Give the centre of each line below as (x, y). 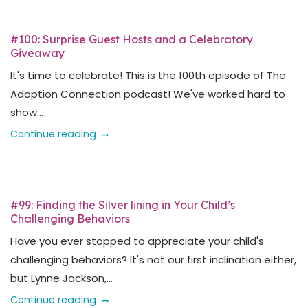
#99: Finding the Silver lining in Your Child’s (123, 205)
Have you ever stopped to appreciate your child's (137, 241)
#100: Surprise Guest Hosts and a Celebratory (132, 39)
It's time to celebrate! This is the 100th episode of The (148, 75)
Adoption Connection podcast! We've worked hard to (148, 94)
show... (27, 112)
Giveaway (37, 53)
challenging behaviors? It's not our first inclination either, (153, 260)
